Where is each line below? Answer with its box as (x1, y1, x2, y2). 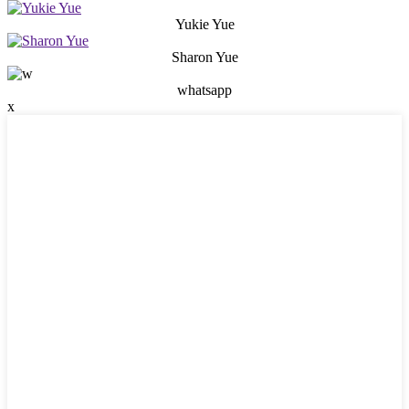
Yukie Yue (174, 16, 235, 33)
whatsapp (177, 82, 232, 99)
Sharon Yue (171, 49, 238, 66)
